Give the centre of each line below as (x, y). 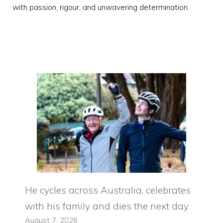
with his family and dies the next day (107, 206)
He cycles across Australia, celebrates (108, 190)
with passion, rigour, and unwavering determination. (101, 7)
